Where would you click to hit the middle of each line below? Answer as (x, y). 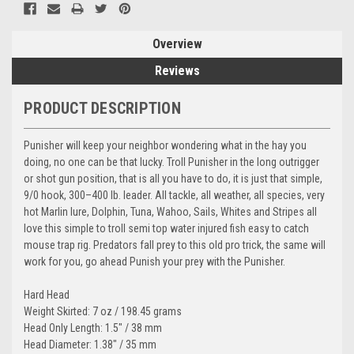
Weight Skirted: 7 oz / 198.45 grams (104, 311)
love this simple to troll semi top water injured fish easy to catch (166, 228)
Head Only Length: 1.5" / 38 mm (94, 328)
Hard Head (48, 294)
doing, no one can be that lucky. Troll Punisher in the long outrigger (171, 162)
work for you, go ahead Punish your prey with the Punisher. (154, 261)
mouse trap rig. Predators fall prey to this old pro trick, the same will (175, 245)
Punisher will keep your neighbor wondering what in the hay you (165, 145)
